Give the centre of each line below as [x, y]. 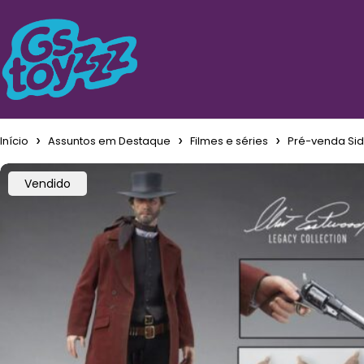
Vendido [48, 184]
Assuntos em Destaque [109, 141]
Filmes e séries [229, 141]
